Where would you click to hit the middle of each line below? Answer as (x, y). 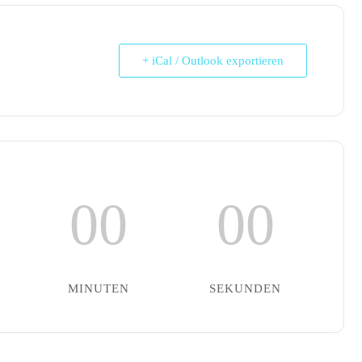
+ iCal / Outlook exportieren (213, 60)
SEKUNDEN (246, 288)
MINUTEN (98, 288)
